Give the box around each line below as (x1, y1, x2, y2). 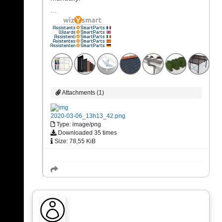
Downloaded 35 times (56, 129, 117, 136)
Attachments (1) (61, 89, 104, 96)
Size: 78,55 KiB (53, 137, 96, 145)
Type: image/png (55, 120, 101, 128)
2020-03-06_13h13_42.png (51, 112, 125, 119)
